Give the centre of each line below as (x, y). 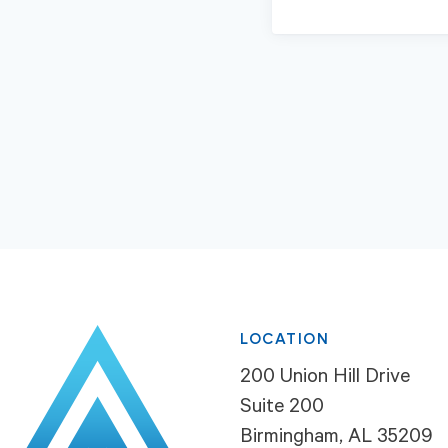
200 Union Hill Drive (325, 379)
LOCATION (284, 339)
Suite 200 (282, 409)
